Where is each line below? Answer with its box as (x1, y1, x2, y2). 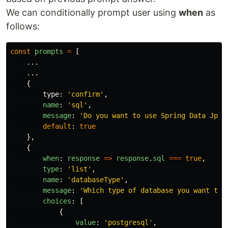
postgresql (108, 218, 149, 226)
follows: (6, 21, 40, 32)
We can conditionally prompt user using (6, 7, 179, 18)
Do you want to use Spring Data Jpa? (83, 111, 226, 120)
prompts (35, 47, 63, 55)
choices (43, 197, 71, 205)
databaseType (71, 176, 120, 184)
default (43, 122, 71, 130)
